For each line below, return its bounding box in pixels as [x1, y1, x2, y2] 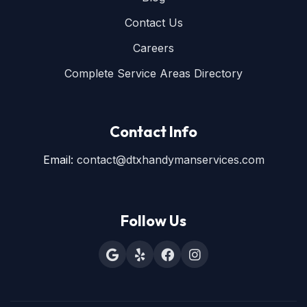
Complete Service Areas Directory [64, 66, 243, 80]
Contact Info [110, 122, 197, 141]
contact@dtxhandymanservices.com [76, 153, 265, 167]
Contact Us [124, 16, 183, 29]
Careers [133, 41, 174, 55]
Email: [42, 153, 77, 167]
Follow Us [121, 211, 186, 230]
